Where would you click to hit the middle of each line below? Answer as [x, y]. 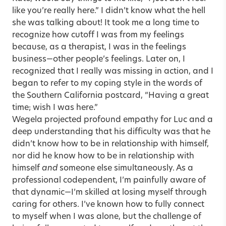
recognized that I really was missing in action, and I [113, 71]
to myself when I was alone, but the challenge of [107, 217]
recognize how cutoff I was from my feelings [98, 35]
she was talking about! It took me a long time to [106, 23]
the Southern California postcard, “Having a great [110, 96]
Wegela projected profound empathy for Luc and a [112, 120]
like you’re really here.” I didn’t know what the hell [109, 11]
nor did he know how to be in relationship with [103, 156]
